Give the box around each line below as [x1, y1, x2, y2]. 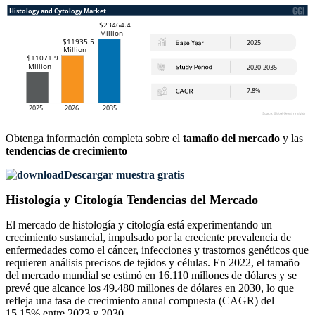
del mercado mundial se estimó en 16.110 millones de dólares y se [6, 269, 297, 282]
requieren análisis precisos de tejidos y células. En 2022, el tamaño [6, 257, 300, 269]
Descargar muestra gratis [64, 169, 184, 181]
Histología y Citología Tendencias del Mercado [6, 193, 258, 207]
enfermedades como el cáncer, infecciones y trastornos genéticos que [6, 244, 309, 257]
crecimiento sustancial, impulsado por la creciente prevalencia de [6, 231, 291, 244]
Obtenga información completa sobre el [6, 132, 183, 145]
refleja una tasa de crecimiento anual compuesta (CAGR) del [6, 295, 274, 307]
